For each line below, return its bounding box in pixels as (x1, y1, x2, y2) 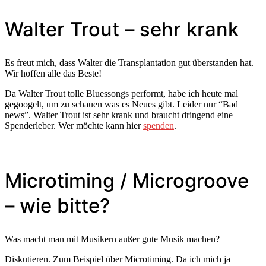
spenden (143, 121, 174, 131)
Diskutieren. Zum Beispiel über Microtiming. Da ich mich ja (5, 254, 230, 264)
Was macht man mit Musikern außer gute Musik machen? (5, 233, 220, 244)
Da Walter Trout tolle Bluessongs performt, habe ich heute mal (5, 88, 238, 99)
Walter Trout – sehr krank (5, 17, 239, 42)
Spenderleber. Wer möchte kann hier (5, 121, 143, 131)
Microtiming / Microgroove (5, 168, 249, 192)
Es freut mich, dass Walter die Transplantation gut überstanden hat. (5, 58, 254, 68)
